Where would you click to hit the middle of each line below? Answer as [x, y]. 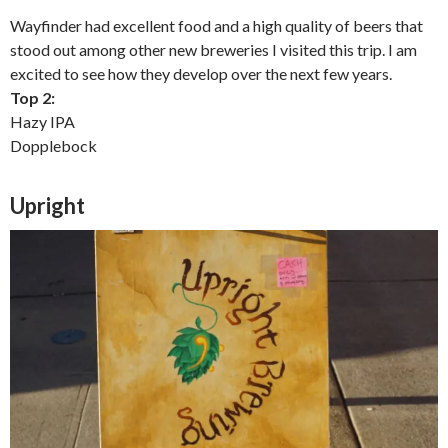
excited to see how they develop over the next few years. [201, 73]
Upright [47, 205]
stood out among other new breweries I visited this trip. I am [213, 49]
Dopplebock [53, 145]
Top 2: [34, 97]
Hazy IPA [42, 121]
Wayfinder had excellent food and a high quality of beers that [216, 25]
